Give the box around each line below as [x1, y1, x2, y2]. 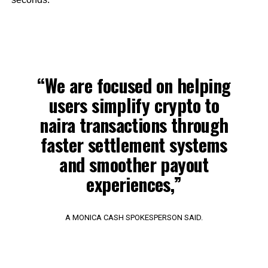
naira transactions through [39, 111, 229, 138]
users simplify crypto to [48, 91, 220, 118]
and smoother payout [59, 150, 209, 178]
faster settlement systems [41, 130, 227, 158]
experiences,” [86, 170, 182, 197]
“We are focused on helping [37, 71, 231, 99]
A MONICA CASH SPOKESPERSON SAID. [65, 212, 203, 222]
